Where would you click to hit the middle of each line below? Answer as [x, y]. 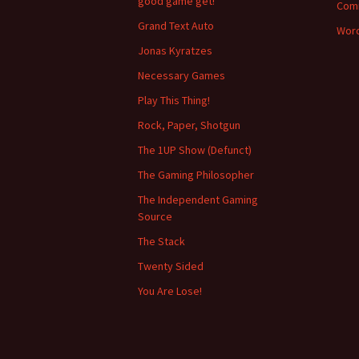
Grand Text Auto [176, 26]
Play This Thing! [174, 100]
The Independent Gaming [198, 200]
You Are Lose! [170, 291]
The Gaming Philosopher [196, 175]
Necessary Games [182, 75]
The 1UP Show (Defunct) [195, 150]
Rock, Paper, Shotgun [189, 125]
